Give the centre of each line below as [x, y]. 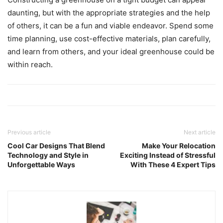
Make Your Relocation [179, 145]
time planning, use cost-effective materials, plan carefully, [109, 38]
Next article [200, 132]
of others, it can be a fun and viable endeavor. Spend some [111, 25]
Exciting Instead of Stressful [168, 155]
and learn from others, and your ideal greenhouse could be [111, 51]
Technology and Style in [48, 155]
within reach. [30, 64]
